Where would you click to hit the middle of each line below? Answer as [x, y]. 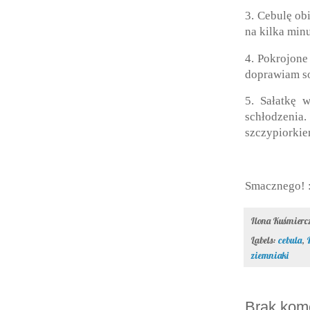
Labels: [264, 240]
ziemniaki [270, 255]
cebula [290, 240]
